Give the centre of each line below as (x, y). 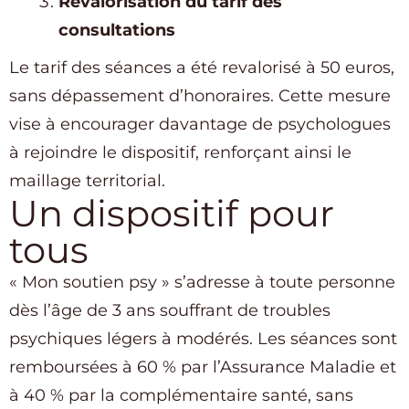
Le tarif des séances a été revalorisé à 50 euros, (202, 68)
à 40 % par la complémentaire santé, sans (181, 396)
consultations (117, 31)
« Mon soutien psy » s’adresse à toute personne (202, 283)
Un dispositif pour (172, 214)
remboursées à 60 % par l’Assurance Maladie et (203, 367)
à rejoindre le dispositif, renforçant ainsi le (180, 153)
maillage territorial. (87, 181)
